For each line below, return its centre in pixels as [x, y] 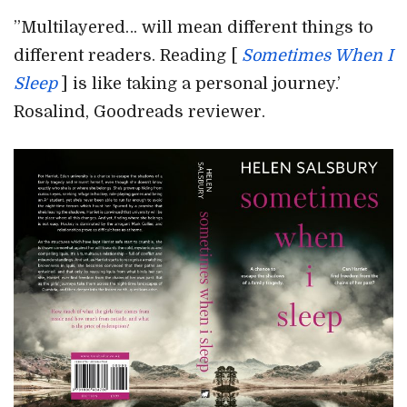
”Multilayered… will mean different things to [194, 27]
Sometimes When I [318, 55]
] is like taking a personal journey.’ [199, 83]
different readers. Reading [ [128, 55]
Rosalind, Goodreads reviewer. [139, 111]
